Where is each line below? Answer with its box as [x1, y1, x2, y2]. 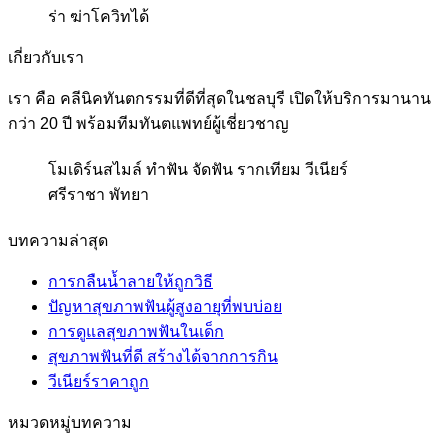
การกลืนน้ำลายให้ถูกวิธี [48, 273, 213, 291]
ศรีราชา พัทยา [48, 185, 149, 203]
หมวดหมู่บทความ [8, 414, 132, 432]
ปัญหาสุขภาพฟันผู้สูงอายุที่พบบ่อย [48, 298, 282, 316]
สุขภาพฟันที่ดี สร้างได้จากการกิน [48, 348, 278, 366]
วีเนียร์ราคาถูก [48, 373, 149, 391]
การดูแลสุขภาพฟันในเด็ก [48, 323, 224, 341]
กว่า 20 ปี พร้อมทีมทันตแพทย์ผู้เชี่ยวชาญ [8, 114, 289, 132]
